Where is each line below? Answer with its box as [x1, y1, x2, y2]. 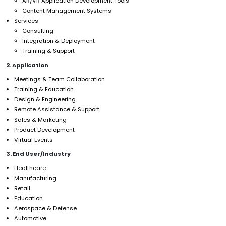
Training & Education [14, 85, 74, 93]
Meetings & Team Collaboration [14, 75, 105, 83]
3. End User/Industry [6, 149, 71, 158]
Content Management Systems [22, 6, 111, 15]
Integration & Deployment [22, 36, 95, 45]
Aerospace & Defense [14, 204, 77, 212]
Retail [14, 184, 30, 192]
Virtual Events [14, 135, 53, 144]
